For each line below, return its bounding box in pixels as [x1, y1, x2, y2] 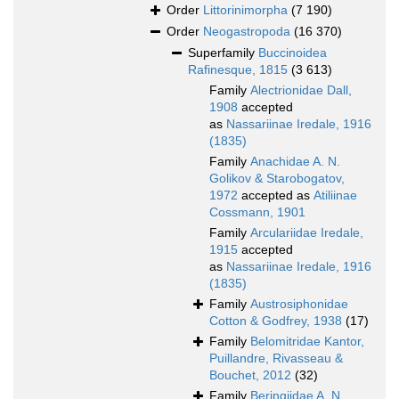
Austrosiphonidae [250, 297, 348, 312]
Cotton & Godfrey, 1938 [209, 313, 342, 329]
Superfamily [188, 45, 258, 61]
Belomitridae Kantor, [250, 334, 364, 349]
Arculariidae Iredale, [250, 225, 363, 240]
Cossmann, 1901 [209, 205, 305, 220]
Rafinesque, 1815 [188, 62, 288, 77]
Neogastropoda [203, 24, 290, 39]
